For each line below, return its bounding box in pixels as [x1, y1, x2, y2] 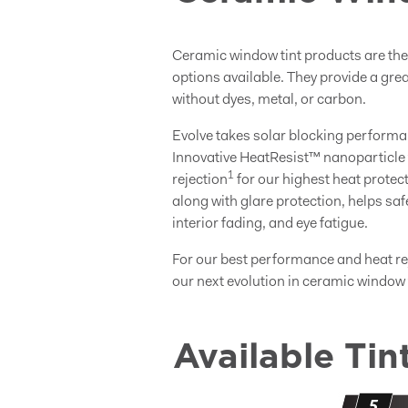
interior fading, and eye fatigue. [172, 217, 368, 231]
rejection [172, 173, 228, 188]
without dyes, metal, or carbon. [172, 93, 366, 107]
